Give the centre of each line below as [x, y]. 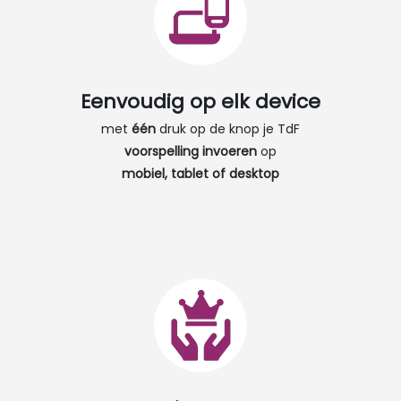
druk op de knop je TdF [228, 129]
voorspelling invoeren [191, 152]
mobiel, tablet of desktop [200, 174]
